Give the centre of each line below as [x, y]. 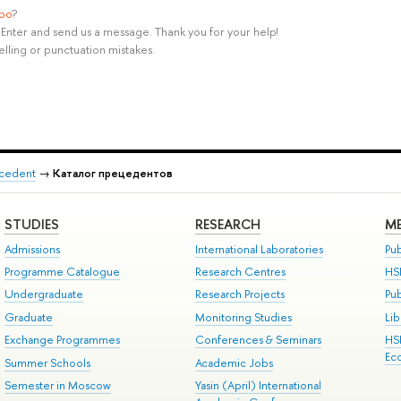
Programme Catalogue [62, 272]
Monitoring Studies [243, 317]
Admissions [32, 249]
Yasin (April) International [258, 385]
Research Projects [239, 294]
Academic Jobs [234, 363]
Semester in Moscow [57, 385]
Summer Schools [47, 363]
